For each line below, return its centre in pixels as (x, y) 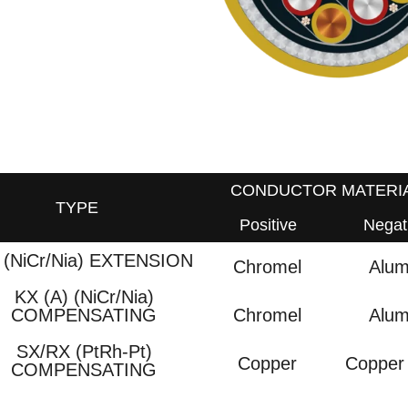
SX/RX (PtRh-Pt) (84, 351)
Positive (268, 224)
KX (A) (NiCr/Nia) (84, 296)
